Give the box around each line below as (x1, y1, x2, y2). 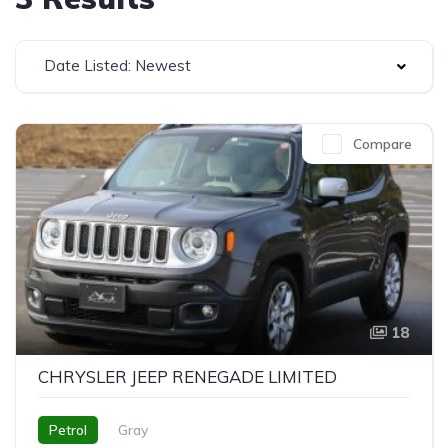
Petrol (49, 420, 87, 439)
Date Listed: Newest (44, 56, 191, 75)
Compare (353, 135, 412, 153)
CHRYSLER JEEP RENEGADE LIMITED (38, 365, 337, 387)
